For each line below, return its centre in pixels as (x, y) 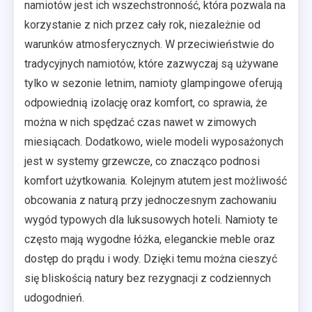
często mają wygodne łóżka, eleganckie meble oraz (150, 239)
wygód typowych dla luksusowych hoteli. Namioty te (151, 220)
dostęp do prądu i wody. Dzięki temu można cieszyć (151, 259)
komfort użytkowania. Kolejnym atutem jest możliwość (156, 181)
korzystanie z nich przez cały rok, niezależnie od (142, 25)
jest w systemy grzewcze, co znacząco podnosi (142, 161)
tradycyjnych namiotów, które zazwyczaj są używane (151, 64)
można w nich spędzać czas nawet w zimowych (140, 122)
